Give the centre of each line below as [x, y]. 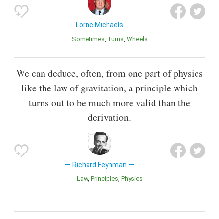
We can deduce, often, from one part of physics [109, 73]
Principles [106, 178]
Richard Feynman [100, 164]
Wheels [140, 39]
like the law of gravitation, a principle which [109, 88]
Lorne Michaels [100, 25]
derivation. [109, 117]
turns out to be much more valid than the [109, 102]
